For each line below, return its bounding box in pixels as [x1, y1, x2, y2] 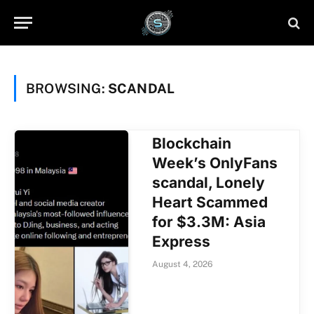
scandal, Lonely [152, 174, 266, 191]
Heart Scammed [152, 193, 268, 211]
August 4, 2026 [152, 259, 213, 269]
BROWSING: [26, 81, 108, 96]
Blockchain [152, 135, 232, 152]
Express [152, 233, 211, 250]
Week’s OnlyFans [152, 154, 278, 172]
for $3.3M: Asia [152, 213, 266, 231]
